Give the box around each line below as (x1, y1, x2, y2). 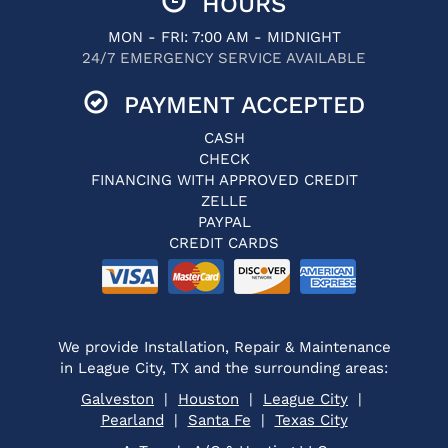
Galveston (81, 390, 154, 408)
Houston (178, 390, 239, 408)
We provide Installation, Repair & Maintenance (57, 338, 391, 356)
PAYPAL (197, 213, 251, 231)
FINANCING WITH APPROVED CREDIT (90, 171, 358, 189)
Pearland (100, 411, 164, 429)
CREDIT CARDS (169, 234, 279, 252)
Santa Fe (187, 411, 251, 429)
